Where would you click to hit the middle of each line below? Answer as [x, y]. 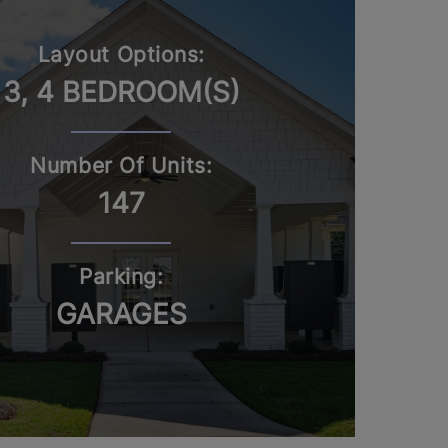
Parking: [121, 276]
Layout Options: [121, 54]
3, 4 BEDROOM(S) [121, 91]
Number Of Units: [121, 165]
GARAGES [121, 313]
